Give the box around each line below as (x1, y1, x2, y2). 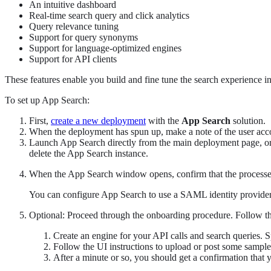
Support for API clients (29, 54, 117, 65)
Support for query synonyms (29, 32, 138, 43)
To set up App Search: (5, 95, 90, 106)
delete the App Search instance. (29, 148, 148, 159)
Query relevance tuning (29, 21, 119, 32)
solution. (230, 116, 266, 126)
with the (146, 116, 181, 126)
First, (29, 116, 51, 126)
